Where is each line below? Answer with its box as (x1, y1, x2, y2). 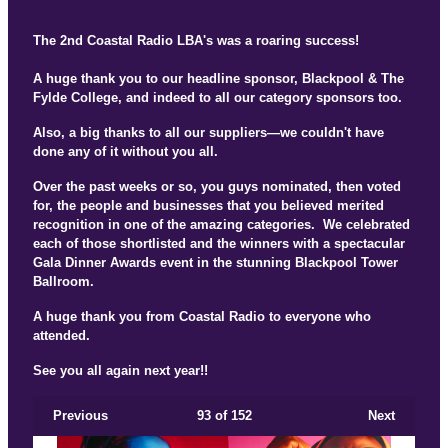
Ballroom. (33, 274, 94, 290)
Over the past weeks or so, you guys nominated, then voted (33, 179, 401, 195)
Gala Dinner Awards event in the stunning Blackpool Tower (33, 255, 398, 271)
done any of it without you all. (33, 144, 218, 160)
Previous (53, 408, 108, 424)
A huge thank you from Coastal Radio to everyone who (33, 309, 371, 325)
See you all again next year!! (33, 363, 208, 379)
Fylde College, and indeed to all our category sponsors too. (33, 90, 402, 106)
